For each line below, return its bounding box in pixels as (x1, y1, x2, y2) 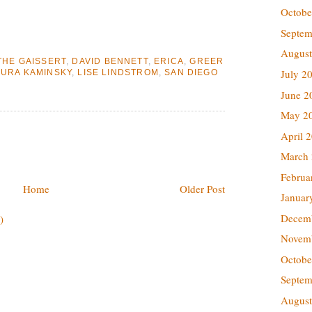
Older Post (180, 182, 225, 196)
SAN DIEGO (164, 67, 218, 77)
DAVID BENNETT (72, 56, 148, 65)
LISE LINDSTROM (77, 67, 159, 77)
